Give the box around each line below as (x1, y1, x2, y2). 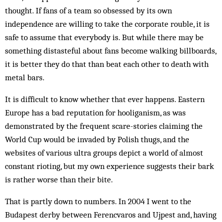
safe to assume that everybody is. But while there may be (5, 32, 204, 42)
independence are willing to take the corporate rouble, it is (5, 19, 210, 29)
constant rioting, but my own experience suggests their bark (5, 161, 214, 171)
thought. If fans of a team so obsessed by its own (5, 5, 172, 15)
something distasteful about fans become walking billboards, (5, 46, 216, 55)
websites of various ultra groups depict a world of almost (5, 148, 203, 158)
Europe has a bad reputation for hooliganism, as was (5, 108, 186, 117)
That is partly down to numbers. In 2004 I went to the (5, 196, 191, 206)
